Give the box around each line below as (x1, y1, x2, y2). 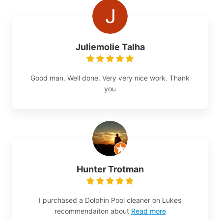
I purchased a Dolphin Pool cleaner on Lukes (39, 196, 181, 205)
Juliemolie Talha (75, 42, 145, 53)
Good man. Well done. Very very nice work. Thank (30, 74, 190, 82)
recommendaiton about (54, 207, 129, 216)
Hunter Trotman (76, 164, 144, 175)
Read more (131, 207, 166, 216)
